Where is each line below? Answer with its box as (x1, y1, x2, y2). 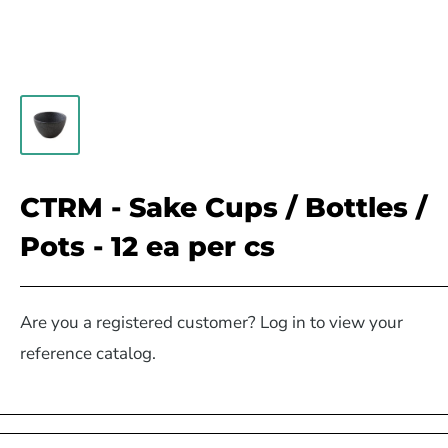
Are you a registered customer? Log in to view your (20, 311, 403, 335)
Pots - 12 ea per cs (20, 230, 275, 264)
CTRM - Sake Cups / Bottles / (20, 191, 427, 225)
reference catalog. (20, 342, 156, 366)
